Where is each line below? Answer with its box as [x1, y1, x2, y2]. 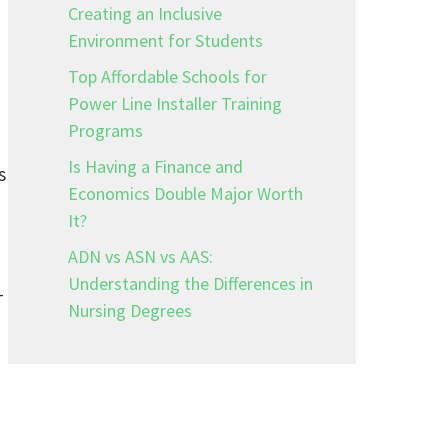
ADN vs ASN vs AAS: [68, 245, 213, 268]
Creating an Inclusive [68, 2, 222, 25]
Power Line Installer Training [68, 92, 282, 115]
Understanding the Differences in [68, 272, 313, 295]
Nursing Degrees [68, 299, 192, 322]
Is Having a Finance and [68, 155, 243, 178]
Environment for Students [68, 29, 263, 52]
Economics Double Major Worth [68, 182, 303, 205]
